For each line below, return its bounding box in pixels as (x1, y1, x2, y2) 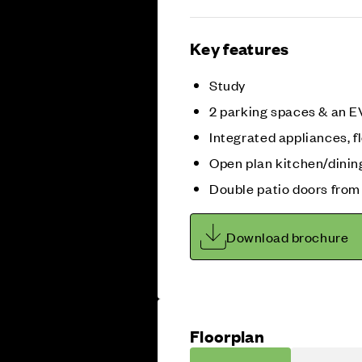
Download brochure (226, 227, 349, 246)
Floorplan (190, 324, 265, 347)
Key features (190, 36, 289, 59)
